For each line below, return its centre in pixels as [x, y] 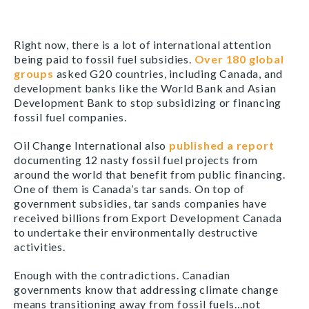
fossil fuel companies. [70, 117]
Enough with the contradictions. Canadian [122, 275]
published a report [222, 145]
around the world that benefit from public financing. [150, 174]
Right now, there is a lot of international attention [143, 44]
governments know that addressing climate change [146, 289]
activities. [40, 246]
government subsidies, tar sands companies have [140, 203]
